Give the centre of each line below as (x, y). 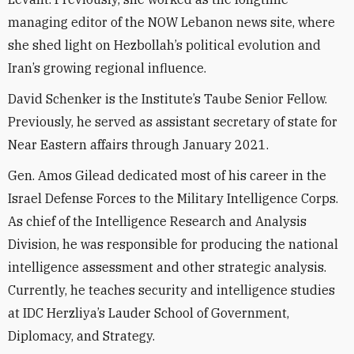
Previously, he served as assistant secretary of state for (173, 122)
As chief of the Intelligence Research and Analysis (157, 221)
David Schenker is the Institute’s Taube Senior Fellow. (168, 99)
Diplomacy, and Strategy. (81, 336)
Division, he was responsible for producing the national (173, 244)
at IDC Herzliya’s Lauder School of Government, (149, 313)
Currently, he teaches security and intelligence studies (171, 290)
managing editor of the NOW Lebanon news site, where (171, 22)
